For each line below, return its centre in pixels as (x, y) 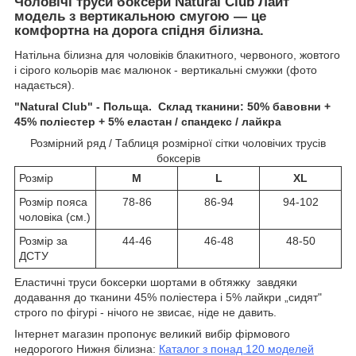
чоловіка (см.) (55, 217)
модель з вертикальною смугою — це (140, 16)
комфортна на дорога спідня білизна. (139, 30)
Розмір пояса (53, 201)
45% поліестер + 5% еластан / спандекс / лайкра (148, 121)
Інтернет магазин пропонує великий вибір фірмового (152, 333)
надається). (44, 85)
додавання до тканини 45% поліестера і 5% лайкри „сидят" (168, 297)
